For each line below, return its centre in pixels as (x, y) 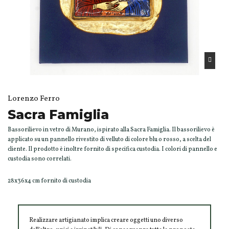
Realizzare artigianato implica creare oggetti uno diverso (106, 220)
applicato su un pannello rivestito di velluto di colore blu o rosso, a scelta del (109, 139)
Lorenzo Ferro (34, 99)
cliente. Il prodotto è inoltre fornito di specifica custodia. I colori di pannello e (112, 149)
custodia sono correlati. (40, 159)
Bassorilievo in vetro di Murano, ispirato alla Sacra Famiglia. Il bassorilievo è (111, 130)
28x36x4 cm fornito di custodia (49, 181)
